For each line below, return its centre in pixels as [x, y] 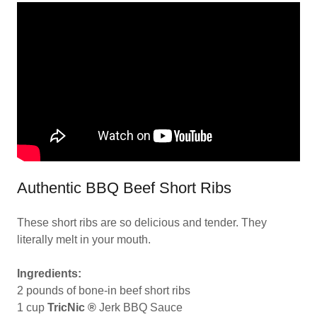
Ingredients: [49, 273]
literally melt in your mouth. [84, 240]
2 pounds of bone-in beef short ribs [105, 290]
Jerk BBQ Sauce [141, 307]
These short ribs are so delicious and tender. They [142, 223]
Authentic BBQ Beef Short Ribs [124, 188]
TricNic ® [72, 307]
